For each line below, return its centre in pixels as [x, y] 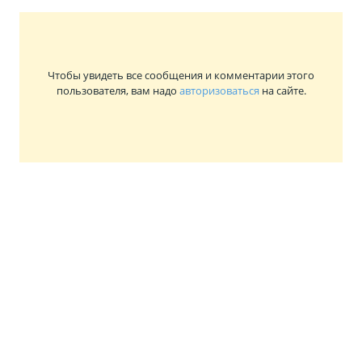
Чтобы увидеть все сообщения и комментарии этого [181, 76]
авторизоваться [219, 91]
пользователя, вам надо [118, 91]
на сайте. [282, 91]
